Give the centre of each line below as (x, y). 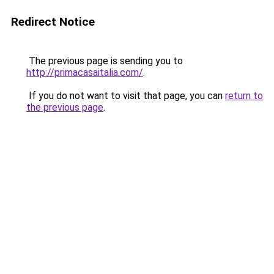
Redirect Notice (53, 22)
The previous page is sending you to (105, 61)
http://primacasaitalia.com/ (85, 72)
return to (244, 96)
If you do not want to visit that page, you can (126, 96)
